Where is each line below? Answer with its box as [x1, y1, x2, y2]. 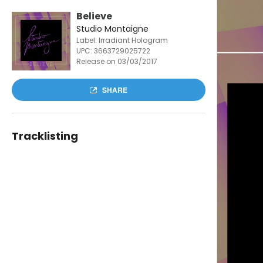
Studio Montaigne [76, 23, 149, 35]
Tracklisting [11, 129, 78, 143]
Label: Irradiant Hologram [76, 35, 168, 45]
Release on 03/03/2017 [76, 56, 157, 66]
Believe [76, 9, 112, 23]
